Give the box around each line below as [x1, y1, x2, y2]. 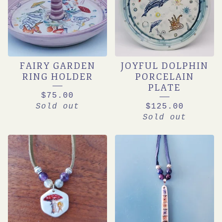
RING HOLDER [22, 71, 93, 82]
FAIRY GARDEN [19, 60, 96, 71]
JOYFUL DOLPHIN [120, 60, 209, 71]
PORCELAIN [135, 71, 194, 82]
